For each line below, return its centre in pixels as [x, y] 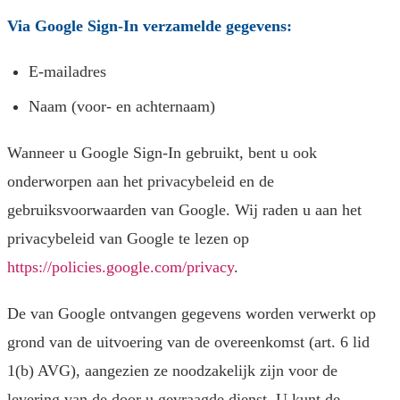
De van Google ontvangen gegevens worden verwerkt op [192, 314]
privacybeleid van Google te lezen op [128, 239]
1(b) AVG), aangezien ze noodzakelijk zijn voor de [172, 371]
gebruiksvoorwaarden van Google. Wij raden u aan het [184, 210]
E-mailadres [67, 72]
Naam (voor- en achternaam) [122, 107]
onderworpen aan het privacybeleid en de [141, 182]
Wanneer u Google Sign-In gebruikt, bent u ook [162, 153]
